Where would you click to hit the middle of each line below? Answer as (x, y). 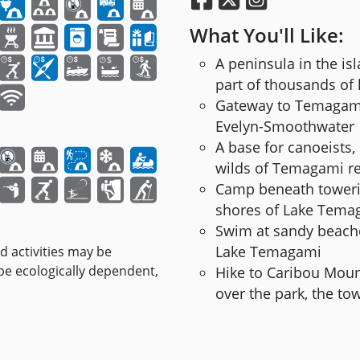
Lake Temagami (268, 252)
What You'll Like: (267, 35)
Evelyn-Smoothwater (285, 127)
